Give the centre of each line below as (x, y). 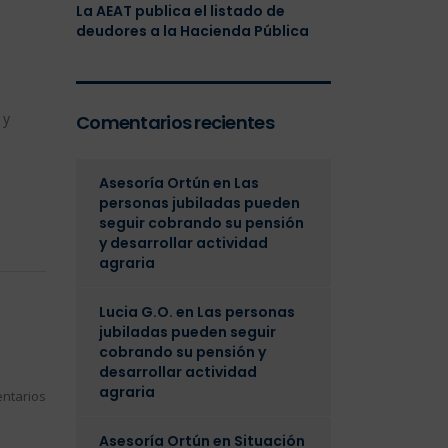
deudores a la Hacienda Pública (192, 31)
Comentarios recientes (175, 122)
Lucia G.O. (136, 312)
